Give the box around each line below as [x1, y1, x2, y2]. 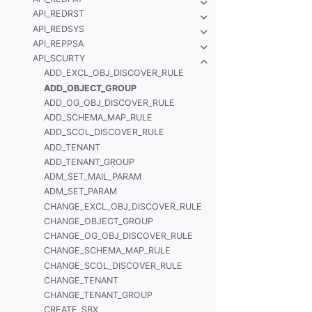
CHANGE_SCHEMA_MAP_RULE [43, 245, 171, 256]
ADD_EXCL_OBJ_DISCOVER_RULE [43, 68, 184, 79]
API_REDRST [33, 8, 85, 19]
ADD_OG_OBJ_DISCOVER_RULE [43, 97, 175, 108]
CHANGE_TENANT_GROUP [43, 290, 153, 301]
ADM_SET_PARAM [43, 186, 117, 197]
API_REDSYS [33, 23, 85, 34]
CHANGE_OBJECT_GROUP [43, 215, 153, 226]
